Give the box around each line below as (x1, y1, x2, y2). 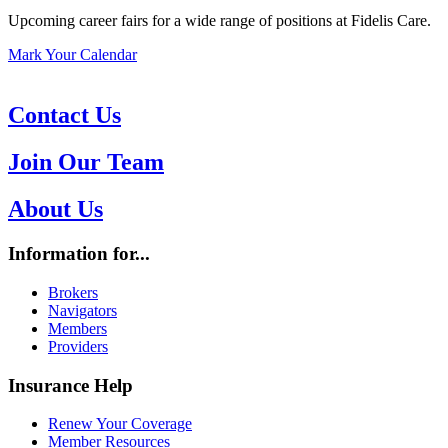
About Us (8, 196, 103, 223)
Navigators (48, 301, 117, 319)
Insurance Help (8, 374, 133, 396)
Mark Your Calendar (8, 46, 137, 64)
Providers (48, 337, 108, 355)
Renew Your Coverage (48, 415, 192, 433)
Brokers (48, 283, 98, 301)
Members (48, 319, 107, 337)
